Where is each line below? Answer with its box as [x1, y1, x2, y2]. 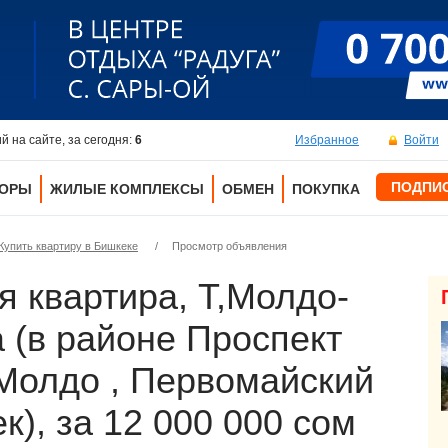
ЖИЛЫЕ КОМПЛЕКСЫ [50, 181, 204, 197]
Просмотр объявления [172, 240, 287, 252]
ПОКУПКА [292, 181, 360, 197]
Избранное [295, 133, 359, 147]
